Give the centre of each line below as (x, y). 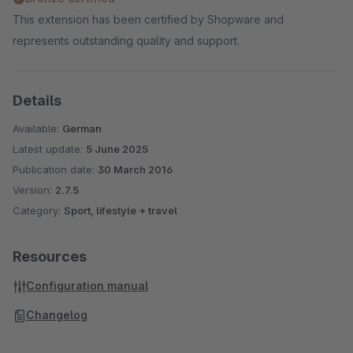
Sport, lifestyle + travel (121, 210)
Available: (37, 128)
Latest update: (49, 149)
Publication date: (55, 169)
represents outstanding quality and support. (126, 41)
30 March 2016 (135, 169)
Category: (38, 210)
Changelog (57, 315)
